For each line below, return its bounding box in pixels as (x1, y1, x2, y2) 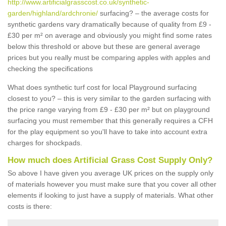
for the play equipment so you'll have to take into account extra (8, 128, 207, 136)
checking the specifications (8, 65, 93, 73)
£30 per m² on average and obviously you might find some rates (8, 31, 212, 39)
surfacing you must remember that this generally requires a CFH (8, 117, 213, 125)
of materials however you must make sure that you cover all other (8, 180, 216, 188)
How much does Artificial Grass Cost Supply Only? (8, 155, 212, 165)
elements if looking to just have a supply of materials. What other (8, 191, 213, 199)
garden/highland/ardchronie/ (8, 9, 98, 17)
